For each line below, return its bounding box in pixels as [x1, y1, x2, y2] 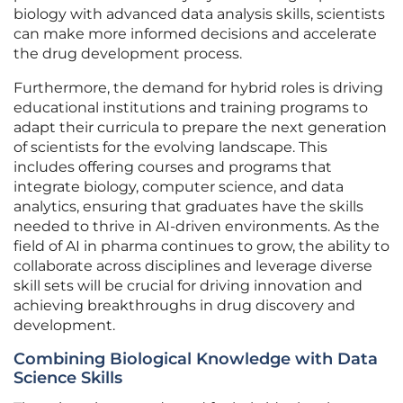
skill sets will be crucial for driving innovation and [13, 277, 363, 295]
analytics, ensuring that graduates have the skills [13, 198, 363, 216]
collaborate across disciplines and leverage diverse [13, 257, 372, 275]
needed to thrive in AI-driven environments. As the [13, 218, 380, 236]
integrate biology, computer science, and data [13, 178, 344, 196]
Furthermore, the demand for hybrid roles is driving [13, 79, 383, 97]
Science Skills [13, 368, 122, 389]
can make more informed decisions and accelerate [13, 25, 377, 43]
